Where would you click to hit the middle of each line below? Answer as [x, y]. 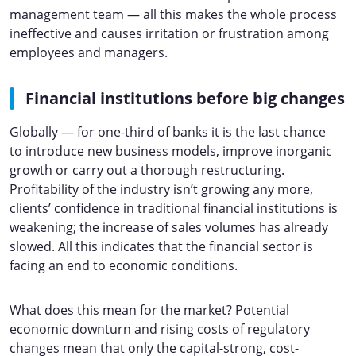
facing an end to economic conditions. [124, 265]
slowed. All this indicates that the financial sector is [161, 246]
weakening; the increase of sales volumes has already [169, 227]
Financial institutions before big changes [185, 98]
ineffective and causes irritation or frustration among [169, 33]
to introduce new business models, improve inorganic [171, 151]
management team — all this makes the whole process [173, 14]
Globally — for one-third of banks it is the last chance [168, 132]
